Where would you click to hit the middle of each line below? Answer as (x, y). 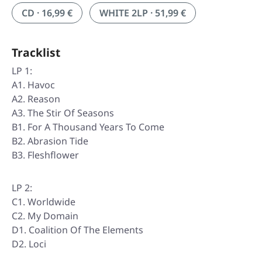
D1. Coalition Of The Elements (77, 230)
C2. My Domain (45, 216)
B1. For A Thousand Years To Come (88, 127)
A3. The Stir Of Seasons (63, 113)
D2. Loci (29, 244)
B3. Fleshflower (45, 155)
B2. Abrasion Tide (50, 141)
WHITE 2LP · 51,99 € (143, 13)
